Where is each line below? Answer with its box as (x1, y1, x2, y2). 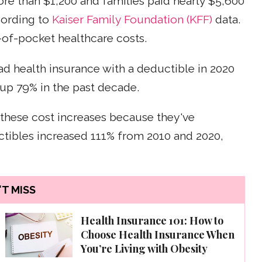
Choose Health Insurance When (81, 227, 235, 242)
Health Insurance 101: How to (81, 213, 223, 227)
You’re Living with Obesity (81, 241, 208, 256)
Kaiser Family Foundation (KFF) (52, 13, 212, 27)
